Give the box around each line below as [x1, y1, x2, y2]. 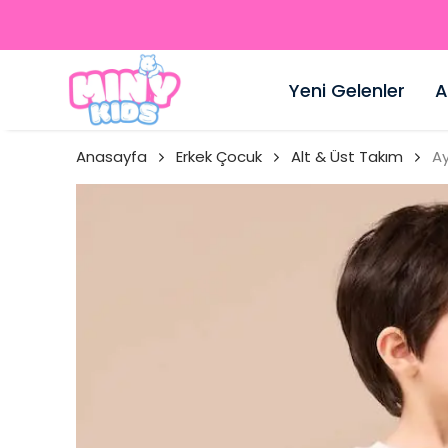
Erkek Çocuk [176, 146, 262, 167]
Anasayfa [76, 146, 147, 167]
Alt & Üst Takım [291, 146, 403, 167]
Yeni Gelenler [288, 77, 405, 103]
